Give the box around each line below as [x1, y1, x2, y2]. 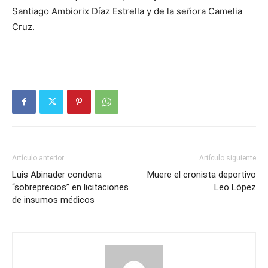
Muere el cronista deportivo [147, 169, 256, 180]
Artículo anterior [12, 154, 64, 162]
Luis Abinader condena [12, 169, 102, 180]
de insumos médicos [12, 194, 95, 205]
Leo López [214, 182, 256, 193]
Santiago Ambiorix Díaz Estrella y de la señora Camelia [12, 5, 242, 17]
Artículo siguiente [199, 154, 256, 162]
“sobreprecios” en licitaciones [12, 182, 129, 193]
